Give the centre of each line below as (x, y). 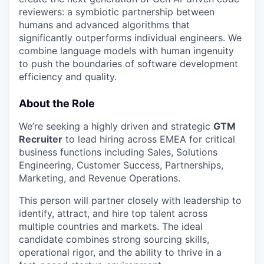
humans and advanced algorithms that (104, 24)
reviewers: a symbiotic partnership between (117, 11)
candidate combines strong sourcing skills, (114, 239)
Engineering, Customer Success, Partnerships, (121, 165)
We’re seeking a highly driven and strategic (116, 126)
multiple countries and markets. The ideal (111, 226)
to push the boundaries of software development (128, 63)
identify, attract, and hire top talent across (113, 213)
